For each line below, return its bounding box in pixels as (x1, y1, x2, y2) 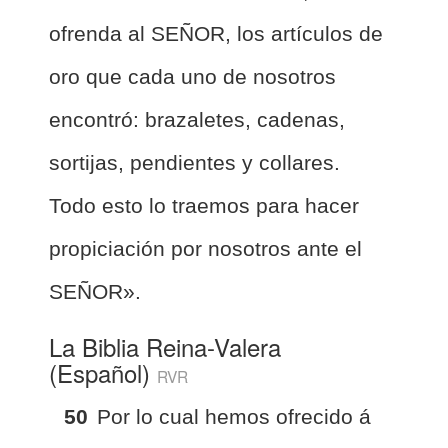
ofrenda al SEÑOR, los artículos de (49, 21, 383, 45)
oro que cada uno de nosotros (49, 64, 336, 88)
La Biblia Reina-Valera (49, 328, 281, 364)
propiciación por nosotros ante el (49, 236, 362, 260)
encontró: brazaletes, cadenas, (49, 107, 345, 131)
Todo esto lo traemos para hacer (49, 193, 359, 217)
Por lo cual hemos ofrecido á (97, 404, 371, 428)
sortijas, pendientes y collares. (49, 150, 340, 174)
